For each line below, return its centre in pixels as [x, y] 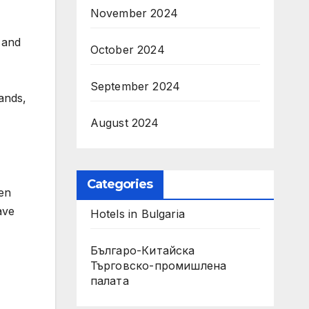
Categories [120, 184]
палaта [109, 280]
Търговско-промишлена [158, 265]
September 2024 [135, 86]
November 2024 [134, 13]
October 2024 [127, 49]
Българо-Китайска [142, 250]
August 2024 [124, 122]
